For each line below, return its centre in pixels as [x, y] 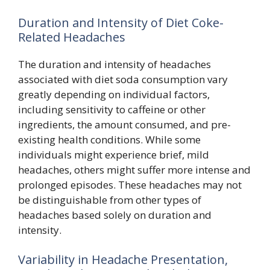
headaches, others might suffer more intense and [134, 169]
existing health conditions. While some [109, 139]
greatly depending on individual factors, [114, 94]
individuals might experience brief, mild [114, 154]
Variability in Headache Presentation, [123, 259]
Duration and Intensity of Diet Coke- [121, 22]
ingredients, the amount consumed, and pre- [124, 124]
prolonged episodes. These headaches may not [130, 184]
